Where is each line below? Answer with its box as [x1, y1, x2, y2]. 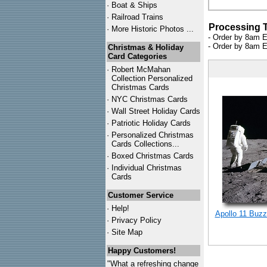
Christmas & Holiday [108, 43, 184, 52]
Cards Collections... [111, 139, 179, 148]
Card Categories [108, 52, 167, 61]
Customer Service [108, 191, 173, 200]
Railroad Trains [111, 13, 163, 21]
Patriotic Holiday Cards [111, 119, 191, 128]
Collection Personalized [111, 74, 193, 83]
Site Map [111, 228, 142, 237]
